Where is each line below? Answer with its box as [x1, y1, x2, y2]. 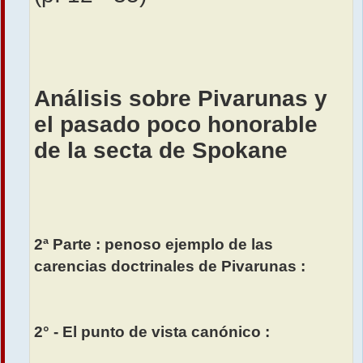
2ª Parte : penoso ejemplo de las [34, 236, 273, 254]
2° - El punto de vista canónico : [34, 323, 270, 341]
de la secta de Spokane [34, 138, 288, 164]
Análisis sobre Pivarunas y [34, 86, 327, 112]
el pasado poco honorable [34, 112, 318, 138]
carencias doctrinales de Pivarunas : [34, 258, 305, 275]
